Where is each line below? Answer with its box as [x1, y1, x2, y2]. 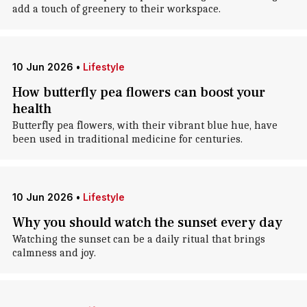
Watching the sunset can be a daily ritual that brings [12, 233, 265, 245]
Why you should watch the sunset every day [12, 214, 282, 232]
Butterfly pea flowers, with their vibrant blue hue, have [12, 119, 278, 132]
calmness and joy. [12, 247, 96, 259]
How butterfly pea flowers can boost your [12, 84, 265, 101]
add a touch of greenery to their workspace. [12, 3, 221, 15]
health [12, 100, 51, 118]
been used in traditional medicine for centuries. [12, 133, 243, 145]
